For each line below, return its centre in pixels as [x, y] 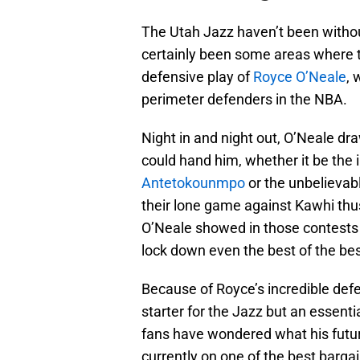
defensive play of [197, 77]
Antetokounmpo [193, 183]
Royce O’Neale [300, 77]
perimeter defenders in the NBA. [244, 100]
